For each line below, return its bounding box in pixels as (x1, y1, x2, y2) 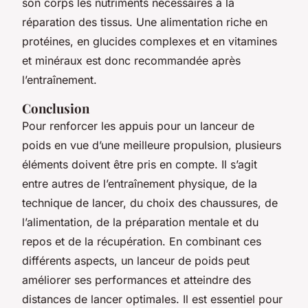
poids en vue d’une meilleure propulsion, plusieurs (22, 137, 281, 152)
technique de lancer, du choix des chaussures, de (22, 195, 278, 210)
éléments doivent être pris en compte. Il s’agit (22, 157, 257, 171)
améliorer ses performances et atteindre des (22, 272, 251, 287)
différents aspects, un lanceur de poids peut (22, 253, 250, 267)
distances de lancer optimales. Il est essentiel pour (22, 291, 283, 306)
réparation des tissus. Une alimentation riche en (22, 14, 267, 29)
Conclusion (22, 99, 89, 117)
